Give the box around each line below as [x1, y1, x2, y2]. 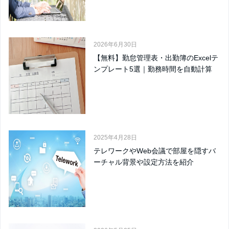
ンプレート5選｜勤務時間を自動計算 [94, 64, 212, 73]
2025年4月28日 [94, 133, 137, 141]
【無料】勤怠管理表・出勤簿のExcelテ [94, 53, 218, 62]
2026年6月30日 [94, 40, 137, 48]
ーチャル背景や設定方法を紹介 [94, 157, 194, 166]
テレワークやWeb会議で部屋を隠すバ [94, 146, 216, 155]
